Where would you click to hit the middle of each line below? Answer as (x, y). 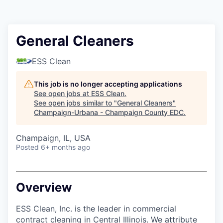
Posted (27, 147)
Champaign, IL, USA (53, 138)
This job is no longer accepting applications (108, 84)
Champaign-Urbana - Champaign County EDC (109, 112)
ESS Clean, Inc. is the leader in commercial (96, 208)
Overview (44, 187)
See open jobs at (62, 93)
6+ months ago (65, 147)
